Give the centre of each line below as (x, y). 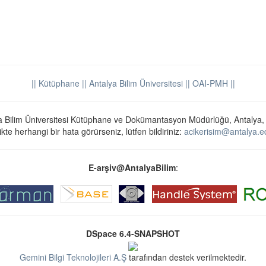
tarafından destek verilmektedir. (186, 257)
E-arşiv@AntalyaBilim (132, 167)
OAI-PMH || (212, 83)
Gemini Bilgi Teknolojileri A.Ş (73, 257)
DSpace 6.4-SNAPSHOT (133, 233)
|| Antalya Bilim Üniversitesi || (134, 83)
